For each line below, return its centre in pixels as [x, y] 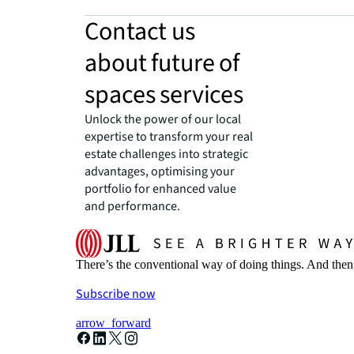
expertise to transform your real [169, 136]
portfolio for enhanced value [161, 188]
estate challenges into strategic [167, 154]
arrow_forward [113, 322]
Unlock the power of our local [163, 119]
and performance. [133, 206]
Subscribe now [116, 294]
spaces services [164, 94]
